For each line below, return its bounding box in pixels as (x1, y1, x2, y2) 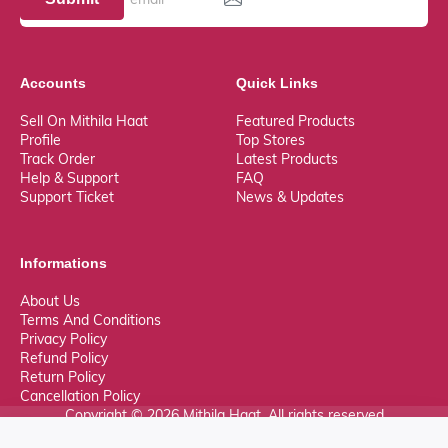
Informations (20, 254, 107, 271)
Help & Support (20, 168, 119, 187)
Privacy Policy (20, 329, 107, 348)
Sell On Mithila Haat (20, 111, 148, 130)
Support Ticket (20, 187, 114, 206)
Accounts (20, 74, 86, 91)
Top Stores (236, 130, 305, 149)
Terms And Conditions (20, 310, 161, 329)
